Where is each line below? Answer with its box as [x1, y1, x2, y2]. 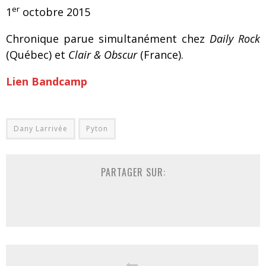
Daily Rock [210, 31, 260, 46]
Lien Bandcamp [6, 74, 87, 88]
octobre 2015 [20, 5, 90, 19]
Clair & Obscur [68, 47, 137, 62]
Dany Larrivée [14, 123, 68, 134]
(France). [137, 47, 183, 62]
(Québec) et [6, 47, 68, 62]
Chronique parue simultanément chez [6, 31, 210, 46]
